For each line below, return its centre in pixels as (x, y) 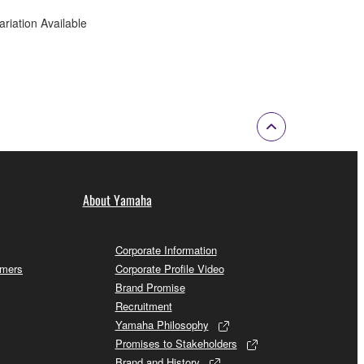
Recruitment (143, 305)
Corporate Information (166, 249)
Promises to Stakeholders (176, 343)
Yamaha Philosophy (162, 324)
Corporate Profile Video (169, 268)
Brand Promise (150, 287)
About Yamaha (117, 199)
